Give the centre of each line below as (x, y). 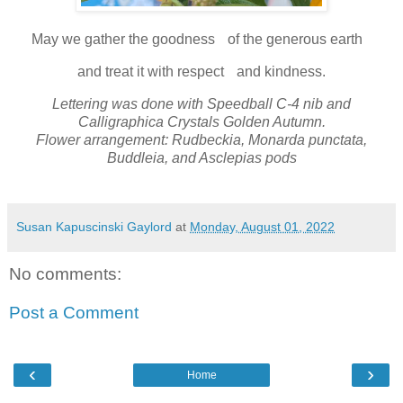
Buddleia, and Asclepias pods (201, 157)
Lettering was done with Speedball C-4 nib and (201, 103)
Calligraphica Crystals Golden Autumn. (201, 121)
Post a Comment (74, 313)
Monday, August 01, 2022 (262, 226)
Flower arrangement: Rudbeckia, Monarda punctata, (201, 139)
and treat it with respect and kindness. (201, 71)
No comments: (65, 273)
